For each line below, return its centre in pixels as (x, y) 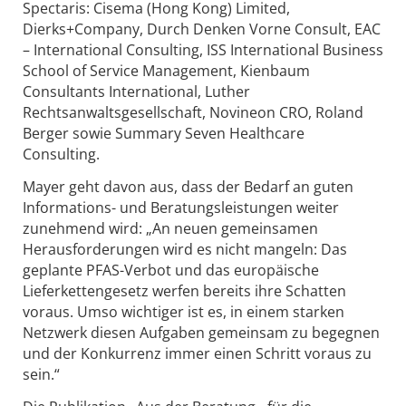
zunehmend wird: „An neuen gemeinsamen (170, 228)
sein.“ (41, 374)
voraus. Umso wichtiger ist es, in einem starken (184, 311)
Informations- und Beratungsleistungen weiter (181, 207)
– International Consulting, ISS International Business (203, 50)
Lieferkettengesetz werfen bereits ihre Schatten (184, 290)
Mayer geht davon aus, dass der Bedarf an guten (188, 186)
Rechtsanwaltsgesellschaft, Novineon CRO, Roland (193, 113)
